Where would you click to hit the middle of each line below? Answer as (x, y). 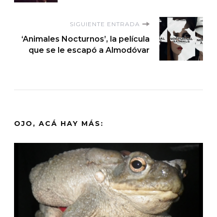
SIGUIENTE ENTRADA (105, 24)
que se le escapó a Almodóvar (89, 50)
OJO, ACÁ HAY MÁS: (59, 123)
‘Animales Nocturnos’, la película (85, 39)
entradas (57, 17)
